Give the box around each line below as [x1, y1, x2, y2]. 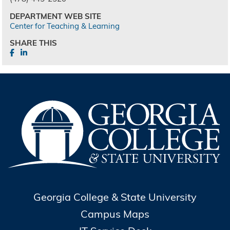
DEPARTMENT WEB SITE [10, 11, 102, 21]
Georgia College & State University [33, 190, 197, 204]
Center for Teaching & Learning [10, 21, 120, 31]
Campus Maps [81, 207, 149, 221]
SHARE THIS [10, 38, 57, 48]
